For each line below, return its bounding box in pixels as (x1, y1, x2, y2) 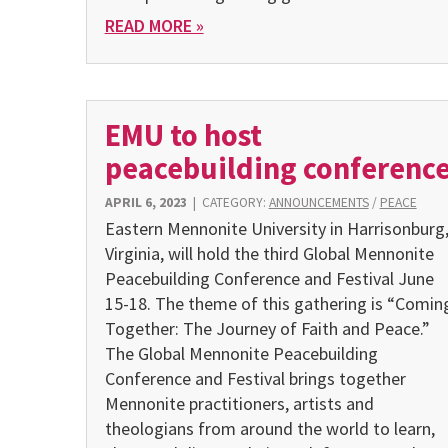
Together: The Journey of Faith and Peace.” (104, 316, 430, 340)
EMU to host (104, 116, 262, 155)
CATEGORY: (201, 194, 269, 212)
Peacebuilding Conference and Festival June (104, 266, 434, 290)
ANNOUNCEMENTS (268, 194, 369, 212)
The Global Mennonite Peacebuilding (104, 341, 378, 365)
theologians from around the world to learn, (104, 416, 435, 440)
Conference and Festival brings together (104, 366, 406, 390)
